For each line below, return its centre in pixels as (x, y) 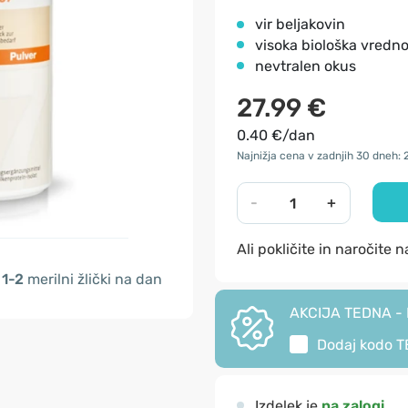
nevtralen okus (306, 66)
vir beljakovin (300, 24)
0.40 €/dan (276, 135)
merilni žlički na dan (93, 279)
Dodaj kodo (357, 345)
